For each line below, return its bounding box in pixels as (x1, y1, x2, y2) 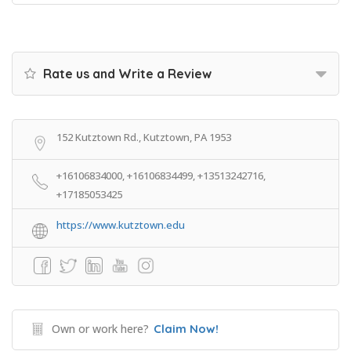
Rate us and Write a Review (40, 66, 212, 81)
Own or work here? (52, 321, 149, 336)
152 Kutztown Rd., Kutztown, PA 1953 (56, 130, 231, 144)
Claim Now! (154, 321, 219, 336)
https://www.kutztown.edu (56, 218, 185, 232)
